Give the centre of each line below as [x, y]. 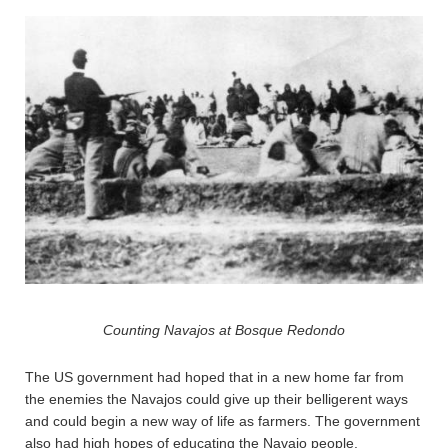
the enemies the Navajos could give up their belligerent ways [216, 398]
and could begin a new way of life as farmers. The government [222, 420]
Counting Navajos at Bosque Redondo [224, 329]
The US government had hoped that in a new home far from [214, 376]
